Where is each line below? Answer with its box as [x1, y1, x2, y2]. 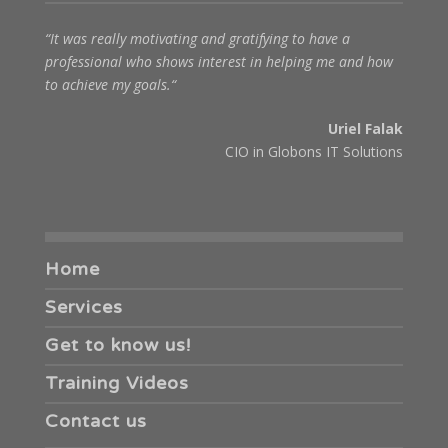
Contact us [44, 409, 147, 432]
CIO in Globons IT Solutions [225, 141, 404, 161]
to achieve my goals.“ [44, 74, 176, 94]
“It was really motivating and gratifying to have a [44, 28, 350, 48]
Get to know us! [44, 333, 191, 356]
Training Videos [44, 371, 189, 394]
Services [44, 295, 123, 318]
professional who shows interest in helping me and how [44, 51, 393, 71]
